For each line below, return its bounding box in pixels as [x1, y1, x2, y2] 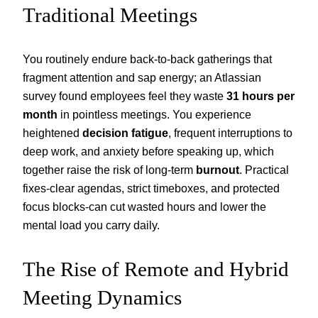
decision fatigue [82, 126, 168, 139]
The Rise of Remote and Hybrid [23, 257, 289, 280]
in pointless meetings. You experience [57, 107, 251, 121]
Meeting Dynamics [23, 285, 182, 309]
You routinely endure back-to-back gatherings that [23, 52, 272, 65]
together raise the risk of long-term [23, 163, 196, 176]
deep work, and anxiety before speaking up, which [23, 144, 274, 158]
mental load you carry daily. [23, 218, 160, 231]
